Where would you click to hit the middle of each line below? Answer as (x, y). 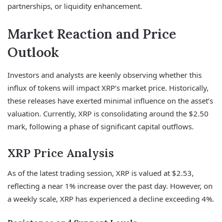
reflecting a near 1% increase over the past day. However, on (110, 186)
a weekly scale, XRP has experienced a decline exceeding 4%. (111, 199)
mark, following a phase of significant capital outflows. (101, 126)
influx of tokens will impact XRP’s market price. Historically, (108, 87)
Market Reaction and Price (92, 34)
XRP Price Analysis (61, 153)
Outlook (33, 52)
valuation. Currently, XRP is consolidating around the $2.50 (108, 113)
